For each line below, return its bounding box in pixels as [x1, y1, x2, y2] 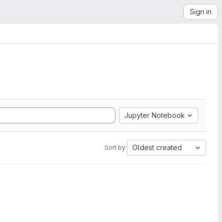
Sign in [190, 7, 212, 16]
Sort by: [105, 144, 127, 151]
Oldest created [132, 143, 182, 152]
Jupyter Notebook [124, 111, 185, 119]
